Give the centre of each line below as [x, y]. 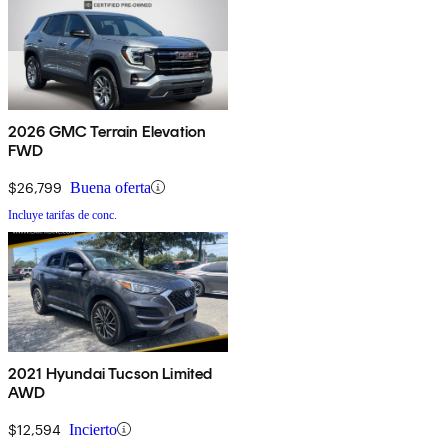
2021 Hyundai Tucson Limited [110, 373]
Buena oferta [110, 187]
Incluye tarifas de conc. [62, 214]
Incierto [93, 429]
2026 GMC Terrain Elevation [107, 131]
